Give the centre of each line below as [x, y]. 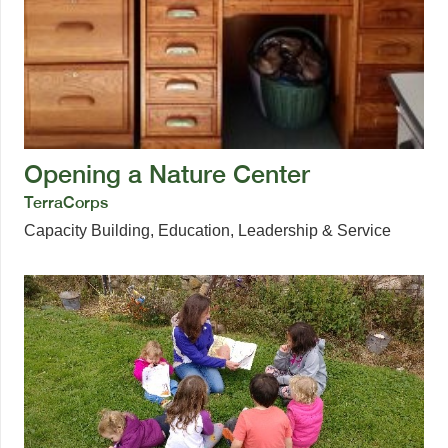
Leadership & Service [314, 230]
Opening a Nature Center [167, 173]
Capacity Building [87, 230]
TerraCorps [66, 202]
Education [194, 230]
